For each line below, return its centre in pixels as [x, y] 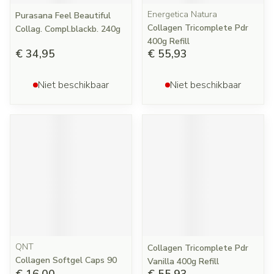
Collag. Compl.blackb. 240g [68, 29]
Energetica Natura [182, 14]
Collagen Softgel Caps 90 [66, 260]
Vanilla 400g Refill [183, 261]
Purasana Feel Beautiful [63, 16]
